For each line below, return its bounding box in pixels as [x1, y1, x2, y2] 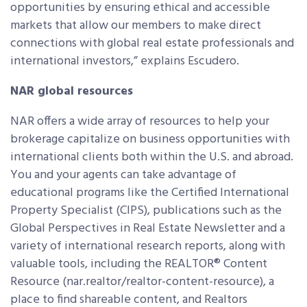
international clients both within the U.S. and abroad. [10, 147, 293, 168]
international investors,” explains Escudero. [10, 51, 239, 72]
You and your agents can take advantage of [10, 165, 236, 186]
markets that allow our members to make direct [10, 16, 261, 36]
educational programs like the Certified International [10, 183, 289, 204]
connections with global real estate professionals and [10, 34, 294, 54]
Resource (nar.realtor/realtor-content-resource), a [10, 272, 274, 293]
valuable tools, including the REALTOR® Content [10, 254, 267, 275]
